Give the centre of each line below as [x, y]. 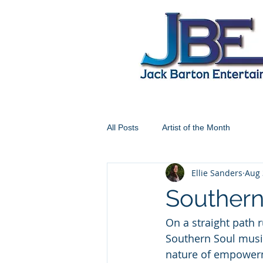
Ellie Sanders [217, 173]
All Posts [123, 127]
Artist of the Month [196, 127]
